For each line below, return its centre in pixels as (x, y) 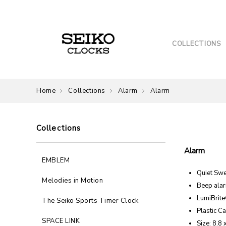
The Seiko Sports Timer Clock (90, 201)
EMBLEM (56, 161)
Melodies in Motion (72, 181)
